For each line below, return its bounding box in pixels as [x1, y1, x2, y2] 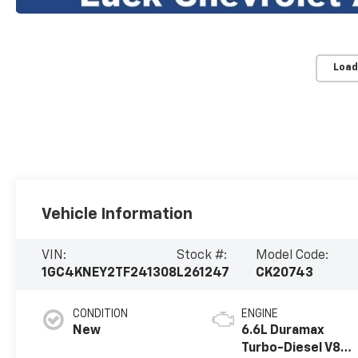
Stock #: [177, 249, 228, 263]
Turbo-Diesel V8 [241, 342, 341, 356]
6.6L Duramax [241, 324, 325, 338]
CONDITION [73, 308, 129, 320]
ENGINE [241, 308, 279, 320]
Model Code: [256, 249, 329, 263]
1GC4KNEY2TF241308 [42, 267, 177, 280]
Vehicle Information [42, 206, 193, 223]
